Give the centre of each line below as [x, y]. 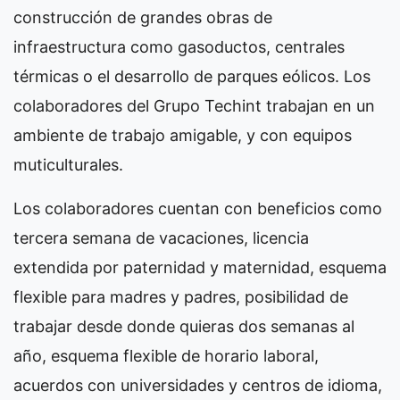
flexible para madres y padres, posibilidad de [181, 297]
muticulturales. [68, 165]
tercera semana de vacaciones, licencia [161, 238]
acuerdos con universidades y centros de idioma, [198, 386]
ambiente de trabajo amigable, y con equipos [183, 136]
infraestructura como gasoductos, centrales [179, 47]
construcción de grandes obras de [143, 18]
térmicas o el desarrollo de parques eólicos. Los [192, 77]
